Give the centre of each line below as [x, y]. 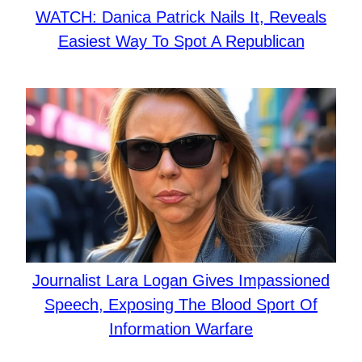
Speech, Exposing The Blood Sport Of [181, 305]
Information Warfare [181, 329]
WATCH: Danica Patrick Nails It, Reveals [181, 17]
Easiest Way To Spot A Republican [181, 42]
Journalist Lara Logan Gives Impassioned [181, 281]
